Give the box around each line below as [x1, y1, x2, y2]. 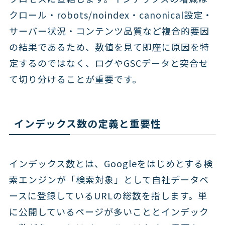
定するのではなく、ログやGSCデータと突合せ [9, 56, 208, 70]
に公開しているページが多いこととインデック [9, 204, 209, 218]
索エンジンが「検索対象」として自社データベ [9, 172, 209, 186]
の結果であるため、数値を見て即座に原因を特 [9, 40, 209, 54]
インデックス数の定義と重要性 [14, 116, 161, 131]
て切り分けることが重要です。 [9, 72, 142, 86]
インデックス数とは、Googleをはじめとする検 [9, 156, 213, 170]
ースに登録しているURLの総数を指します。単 [9, 188, 207, 202]
